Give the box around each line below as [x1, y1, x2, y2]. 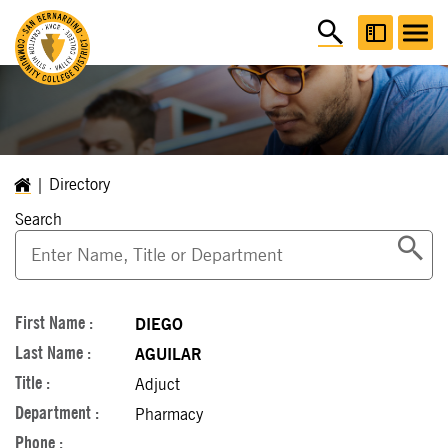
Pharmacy [135, 404, 203, 426]
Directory [49, 174, 110, 196]
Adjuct [135, 374, 180, 396]
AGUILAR [135, 344, 202, 366]
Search [15, 209, 62, 231]
